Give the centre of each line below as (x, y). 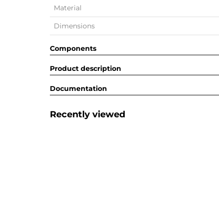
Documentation (78, 88)
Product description (86, 68)
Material (68, 8)
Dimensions (74, 26)
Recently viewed (88, 114)
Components (73, 48)
